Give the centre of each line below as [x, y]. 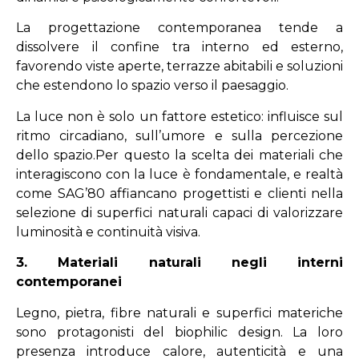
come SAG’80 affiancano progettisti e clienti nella [179, 193]
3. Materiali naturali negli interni [179, 263]
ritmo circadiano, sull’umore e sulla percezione [179, 135]
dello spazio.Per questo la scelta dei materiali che [179, 155]
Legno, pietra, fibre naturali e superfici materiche [179, 313]
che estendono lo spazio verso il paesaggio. [152, 86]
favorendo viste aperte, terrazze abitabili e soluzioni [179, 67]
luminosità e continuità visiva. [108, 232]
